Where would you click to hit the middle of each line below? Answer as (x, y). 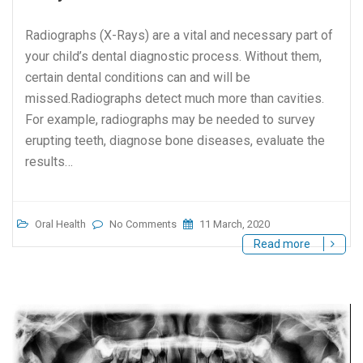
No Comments (143, 224)
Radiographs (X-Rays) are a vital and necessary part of (179, 36)
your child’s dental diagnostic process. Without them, (173, 57)
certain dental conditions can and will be (138, 78)
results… (49, 162)
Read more (283, 244)
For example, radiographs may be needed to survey (170, 120)
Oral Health (60, 224)
